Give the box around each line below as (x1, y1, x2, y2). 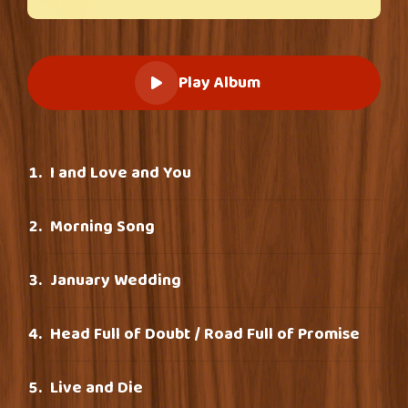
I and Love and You (50, 160, 191, 186)
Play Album (178, 70, 260, 96)
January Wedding (50, 268, 181, 293)
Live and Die (50, 375, 143, 401)
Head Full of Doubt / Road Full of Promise (50, 321, 360, 347)
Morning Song (50, 214, 155, 240)
